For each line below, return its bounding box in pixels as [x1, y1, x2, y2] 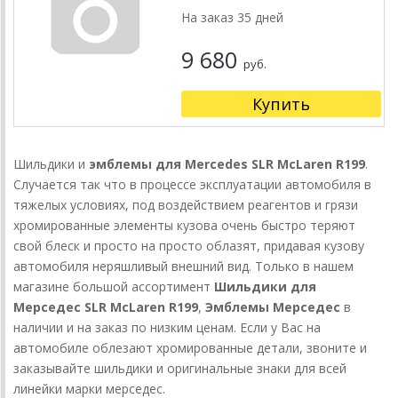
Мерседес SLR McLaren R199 [13, 298, 198, 316]
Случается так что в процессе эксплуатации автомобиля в [13, 176, 371, 194]
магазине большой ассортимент [13, 278, 214, 296]
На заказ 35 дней [180, 9, 283, 27]
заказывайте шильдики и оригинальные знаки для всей [13, 360, 346, 378]
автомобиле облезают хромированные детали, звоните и [13, 339, 367, 357]
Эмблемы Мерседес [205, 298, 340, 316]
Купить [251, 93, 310, 115]
